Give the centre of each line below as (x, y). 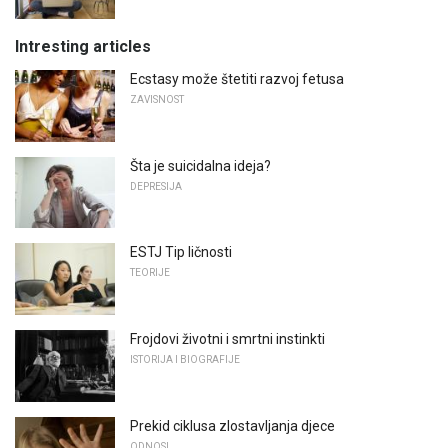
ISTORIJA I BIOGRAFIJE (185, 359)
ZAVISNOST (157, 99)
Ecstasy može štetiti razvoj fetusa (237, 78)
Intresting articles (83, 46)
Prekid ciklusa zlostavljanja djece (232, 425)
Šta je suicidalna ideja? (200, 165)
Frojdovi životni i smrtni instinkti (227, 338)
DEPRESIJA (156, 186)
